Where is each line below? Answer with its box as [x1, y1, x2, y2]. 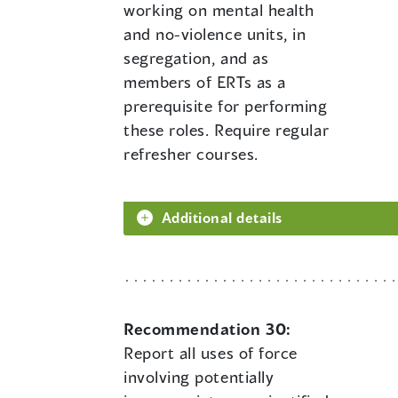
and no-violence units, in [123, 24, 306, 44]
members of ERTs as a [123, 72, 286, 92]
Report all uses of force [123, 343, 298, 363]
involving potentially [123, 367, 275, 387]
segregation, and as [123, 48, 269, 68]
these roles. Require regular [123, 120, 330, 140]
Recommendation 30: [123, 319, 291, 339]
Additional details [162, 209, 283, 227]
